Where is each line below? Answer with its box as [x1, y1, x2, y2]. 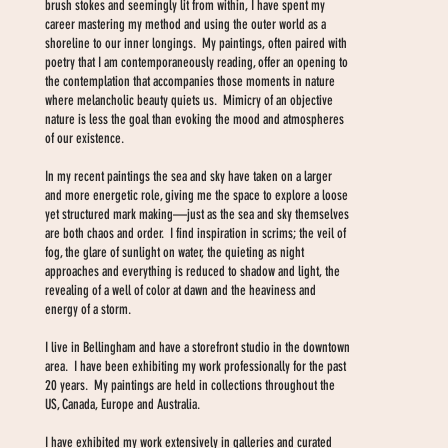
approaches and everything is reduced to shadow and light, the [45, 262, 341, 280]
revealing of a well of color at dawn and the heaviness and [45, 281, 317, 299]
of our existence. [45, 129, 131, 147]
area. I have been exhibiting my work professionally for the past [45, 357, 347, 375]
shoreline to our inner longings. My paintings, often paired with [45, 34, 348, 52]
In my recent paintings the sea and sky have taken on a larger [45, 167, 333, 185]
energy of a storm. [45, 300, 132, 318]
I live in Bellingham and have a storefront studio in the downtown [45, 338, 351, 356]
